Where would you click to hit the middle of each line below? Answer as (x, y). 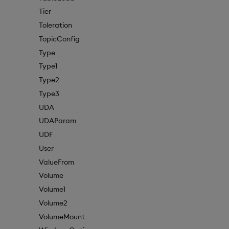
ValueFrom (56, 162)
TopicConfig (59, 39)
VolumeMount (62, 216)
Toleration (55, 25)
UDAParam (58, 121)
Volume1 (52, 189)
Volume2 (53, 203)
